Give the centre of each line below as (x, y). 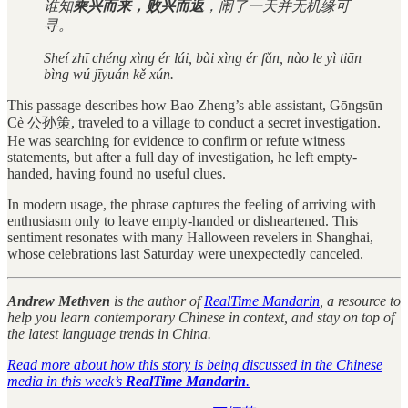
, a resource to (360, 301)
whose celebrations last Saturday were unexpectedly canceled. (185, 254)
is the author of (157, 301)
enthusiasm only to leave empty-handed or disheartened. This (183, 221)
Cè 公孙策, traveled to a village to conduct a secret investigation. (194, 123)
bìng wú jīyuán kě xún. (109, 75)
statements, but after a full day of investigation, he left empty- (182, 158)
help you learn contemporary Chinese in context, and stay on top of (201, 318)
